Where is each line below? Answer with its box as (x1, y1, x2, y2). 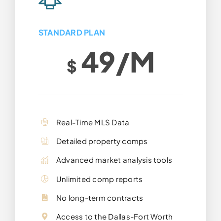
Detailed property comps (56, 136, 148, 146)
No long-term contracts (56, 192, 144, 202)
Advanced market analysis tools (56, 155, 173, 165)
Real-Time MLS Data (56, 117, 130, 127)
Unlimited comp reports (56, 174, 143, 184)
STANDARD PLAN (38, 27, 106, 37)
